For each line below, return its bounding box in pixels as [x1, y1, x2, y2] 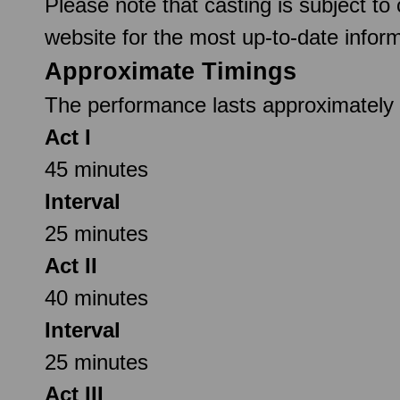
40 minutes [45, 285, 148, 310]
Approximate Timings [45, 57, 296, 85]
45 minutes [45, 156, 148, 181]
